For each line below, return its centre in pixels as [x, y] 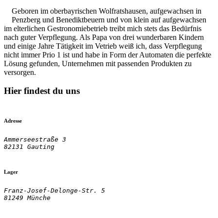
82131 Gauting [29, 147]
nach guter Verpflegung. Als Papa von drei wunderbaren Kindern [104, 37]
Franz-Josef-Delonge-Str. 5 [54, 190]
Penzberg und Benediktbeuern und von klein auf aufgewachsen [109, 19]
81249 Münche [27, 198]
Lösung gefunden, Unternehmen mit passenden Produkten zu [98, 63]
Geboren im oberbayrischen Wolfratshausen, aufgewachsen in [107, 11]
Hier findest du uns [42, 91]
